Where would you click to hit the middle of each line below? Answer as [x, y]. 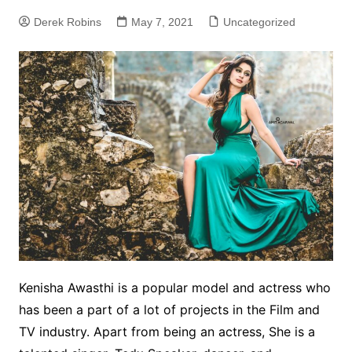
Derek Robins [67, 22]
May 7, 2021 [162, 22]
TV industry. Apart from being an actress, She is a [167, 331]
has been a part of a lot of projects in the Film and [169, 309]
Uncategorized [259, 22]
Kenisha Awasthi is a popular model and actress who [174, 287]
